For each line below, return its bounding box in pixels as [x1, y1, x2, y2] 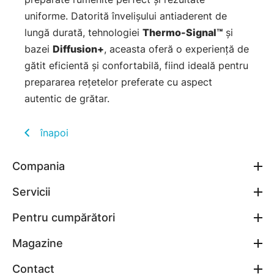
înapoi [40, 127, 68, 139]
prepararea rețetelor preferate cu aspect [24, 76, 212, 89]
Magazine [12, 237, 63, 250]
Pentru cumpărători [12, 211, 115, 224]
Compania [12, 160, 65, 173]
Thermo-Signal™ [143, 26, 223, 39]
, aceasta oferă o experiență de [104, 43, 249, 56]
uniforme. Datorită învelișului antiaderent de [24, 10, 227, 23]
